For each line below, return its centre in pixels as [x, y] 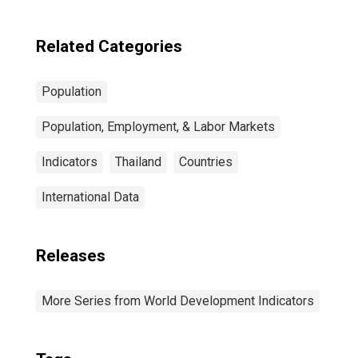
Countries [206, 162]
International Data [90, 197]
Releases [71, 256]
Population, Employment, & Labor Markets [158, 127]
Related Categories [109, 46]
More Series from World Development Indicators [178, 301]
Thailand [138, 162]
